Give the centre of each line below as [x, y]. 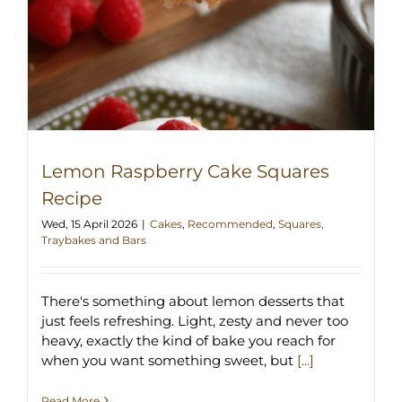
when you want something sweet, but [169, 360]
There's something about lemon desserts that [193, 301]
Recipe [72, 198]
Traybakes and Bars [94, 240]
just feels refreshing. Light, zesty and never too [195, 320]
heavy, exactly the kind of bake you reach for [188, 340]
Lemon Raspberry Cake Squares [185, 171]
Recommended [230, 223]
